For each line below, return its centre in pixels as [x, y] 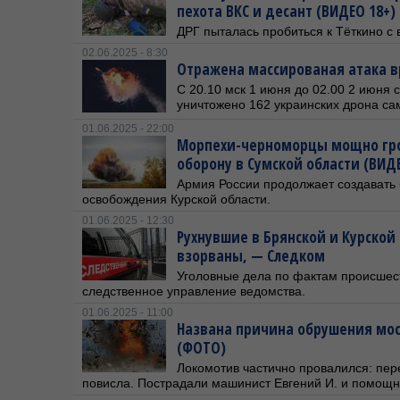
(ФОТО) [201, 348]
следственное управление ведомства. [194, 291]
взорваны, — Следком [251, 256]
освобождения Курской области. [176, 199]
